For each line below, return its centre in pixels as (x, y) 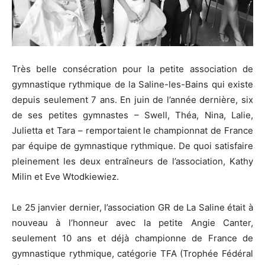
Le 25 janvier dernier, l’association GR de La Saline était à (132, 207)
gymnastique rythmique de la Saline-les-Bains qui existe (132, 84)
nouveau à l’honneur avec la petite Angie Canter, (132, 222)
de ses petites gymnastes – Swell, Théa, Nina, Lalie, (132, 115)
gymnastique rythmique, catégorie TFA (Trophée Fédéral (132, 253)
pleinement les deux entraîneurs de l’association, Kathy (132, 161)
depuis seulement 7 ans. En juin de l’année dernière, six (132, 99)
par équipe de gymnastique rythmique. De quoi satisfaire (132, 146)
